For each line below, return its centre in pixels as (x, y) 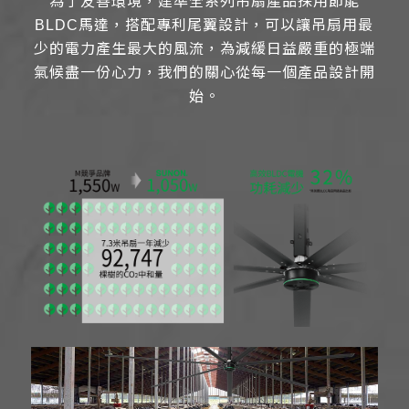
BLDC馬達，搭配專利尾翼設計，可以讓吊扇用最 (204, 26)
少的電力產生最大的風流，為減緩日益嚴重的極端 (204, 49)
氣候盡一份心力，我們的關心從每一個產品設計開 (204, 73)
